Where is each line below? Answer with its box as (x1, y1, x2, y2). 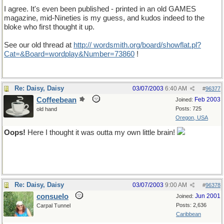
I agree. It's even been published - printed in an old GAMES (4, 5, 196, 13)
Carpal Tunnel (36, 202, 70, 208)
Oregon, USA (175, 114, 208, 120)
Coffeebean (36, 96, 76, 104)
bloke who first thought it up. (4, 23, 94, 31)
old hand (36, 106, 57, 112)
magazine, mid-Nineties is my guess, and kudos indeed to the (4, 14, 204, 22)
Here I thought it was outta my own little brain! (25, 128, 177, 136)
